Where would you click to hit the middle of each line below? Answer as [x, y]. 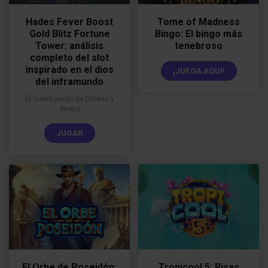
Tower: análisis [69, 46]
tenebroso [199, 46]
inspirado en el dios [69, 70]
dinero [69, 109]
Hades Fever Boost [69, 22]
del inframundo [69, 82]
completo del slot [69, 58]
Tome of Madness [199, 22]
